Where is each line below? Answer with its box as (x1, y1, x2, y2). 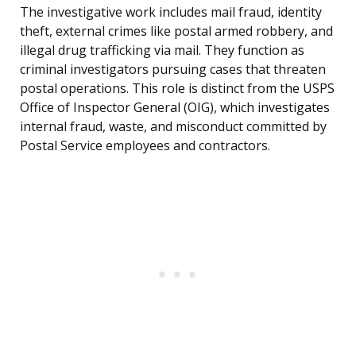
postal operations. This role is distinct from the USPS (20, 79, 335, 98)
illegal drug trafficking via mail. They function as (20, 41, 304, 60)
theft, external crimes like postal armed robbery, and (20, 22, 333, 41)
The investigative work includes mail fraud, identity (20, 3, 322, 21)
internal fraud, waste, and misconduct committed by (20, 118, 327, 136)
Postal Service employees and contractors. (20, 137, 270, 155)
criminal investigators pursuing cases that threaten (20, 60, 326, 79)
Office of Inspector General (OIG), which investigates (20, 99, 330, 117)
